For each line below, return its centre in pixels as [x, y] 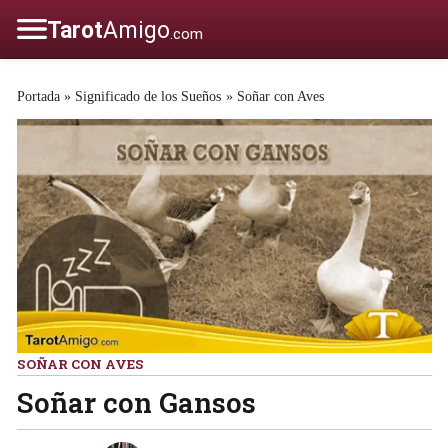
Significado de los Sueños [148, 96]
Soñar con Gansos [136, 401]
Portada [38, 96]
